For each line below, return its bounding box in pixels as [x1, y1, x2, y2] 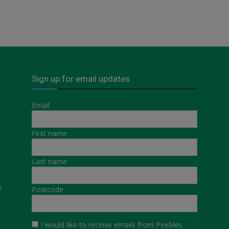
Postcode [32, 184, 63, 194]
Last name [32, 156, 67, 166]
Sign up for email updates [32, 73, 130, 84]
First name [32, 128, 67, 138]
